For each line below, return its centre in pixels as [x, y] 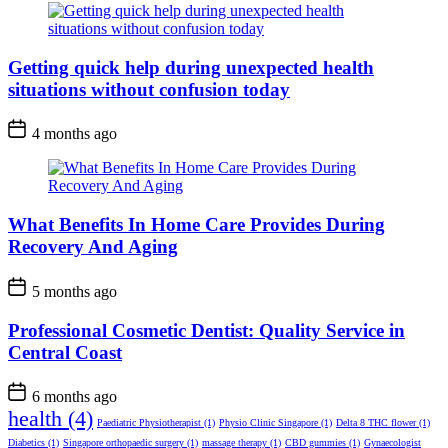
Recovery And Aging [93, 247]
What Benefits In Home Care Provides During [196, 225]
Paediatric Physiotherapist [149, 423]
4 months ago [72, 134]
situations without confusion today [149, 89]
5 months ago [72, 291]
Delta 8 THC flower [376, 423]
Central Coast [65, 352]
